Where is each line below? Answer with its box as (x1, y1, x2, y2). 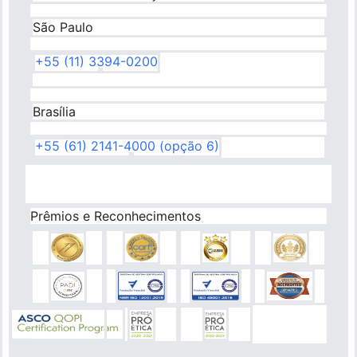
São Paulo (33, 18, 93, 35)
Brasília (33, 103, 76, 120)
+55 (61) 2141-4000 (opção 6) (35, 137, 219, 154)
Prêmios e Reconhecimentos (30, 207, 201, 224)
